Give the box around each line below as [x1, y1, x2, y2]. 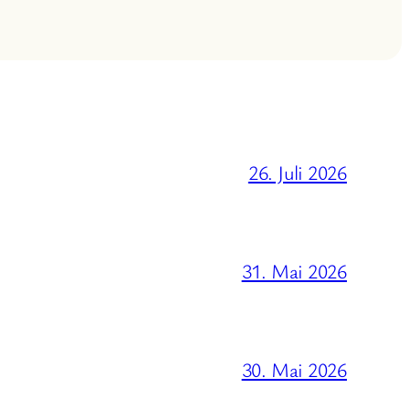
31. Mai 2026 [241, 257, 347, 284]
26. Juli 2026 [247, 158, 347, 185]
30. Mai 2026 [241, 355, 347, 383]
